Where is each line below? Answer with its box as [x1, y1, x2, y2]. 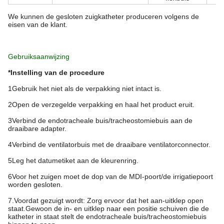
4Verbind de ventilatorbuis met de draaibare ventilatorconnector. [8, 140, 210, 149]
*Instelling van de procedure [8, 68, 104, 77]
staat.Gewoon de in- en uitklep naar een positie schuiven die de [8, 204, 209, 213]
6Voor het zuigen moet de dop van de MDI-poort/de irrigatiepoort [8, 172, 213, 181]
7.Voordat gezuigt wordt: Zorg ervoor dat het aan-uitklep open [8, 196, 203, 205]
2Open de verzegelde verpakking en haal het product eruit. [8, 100, 194, 109]
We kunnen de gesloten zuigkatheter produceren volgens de [8, 12, 199, 21]
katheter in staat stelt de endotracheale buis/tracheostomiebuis [8, 212, 206, 221]
